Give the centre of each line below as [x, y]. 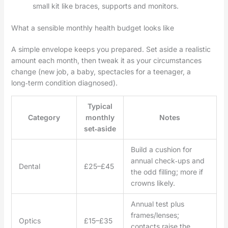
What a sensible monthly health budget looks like [92, 27]
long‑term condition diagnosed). [64, 82]
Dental [29, 166]
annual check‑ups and [167, 160]
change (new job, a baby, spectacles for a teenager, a [101, 71]
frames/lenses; [155, 215]
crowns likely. [153, 183]
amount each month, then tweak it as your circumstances [106, 60]
